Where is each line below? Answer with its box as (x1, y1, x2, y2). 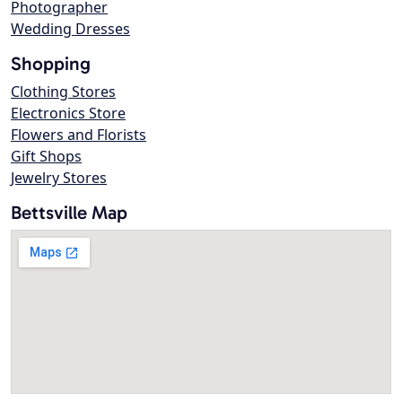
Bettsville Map (11, 201, 127, 224)
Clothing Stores (11, 82, 116, 102)
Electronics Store (11, 103, 126, 124)
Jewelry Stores (11, 168, 107, 188)
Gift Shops (11, 146, 82, 167)
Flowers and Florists (11, 125, 146, 145)
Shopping (11, 52, 91, 75)
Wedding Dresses (11, 19, 130, 39)
